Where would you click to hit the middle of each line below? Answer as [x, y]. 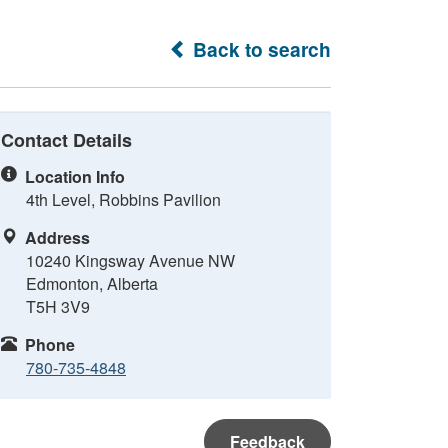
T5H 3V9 [58, 306]
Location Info [75, 176]
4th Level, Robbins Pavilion [123, 199]
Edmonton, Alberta [92, 283]
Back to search [259, 49]
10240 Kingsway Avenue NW [130, 260]
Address [57, 237]
